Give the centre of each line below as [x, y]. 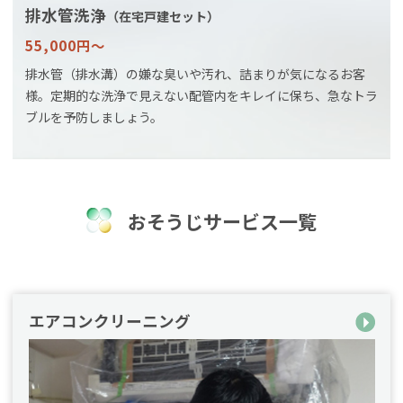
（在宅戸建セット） [163, 16]
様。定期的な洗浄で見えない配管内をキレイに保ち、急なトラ [201, 95]
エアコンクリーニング [109, 321]
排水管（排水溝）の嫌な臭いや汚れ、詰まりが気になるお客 [195, 73]
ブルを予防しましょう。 [94, 116]
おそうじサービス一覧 [222, 222]
